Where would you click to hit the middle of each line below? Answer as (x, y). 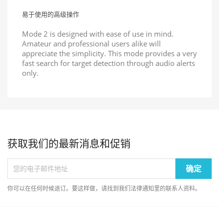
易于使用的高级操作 (51, 14)
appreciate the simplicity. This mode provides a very (109, 53)
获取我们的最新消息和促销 (69, 143)
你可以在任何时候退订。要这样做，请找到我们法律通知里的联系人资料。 (104, 188)
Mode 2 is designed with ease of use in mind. (98, 33)
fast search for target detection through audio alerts (109, 63)
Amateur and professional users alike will (91, 43)
